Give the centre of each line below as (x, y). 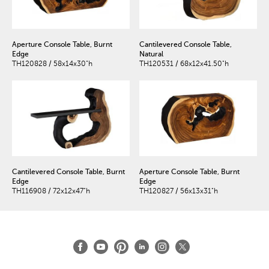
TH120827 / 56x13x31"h (178, 191)
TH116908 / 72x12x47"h (51, 191)
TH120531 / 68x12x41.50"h (184, 63)
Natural (151, 54)
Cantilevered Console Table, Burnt (68, 172)
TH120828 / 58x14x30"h (52, 63)
